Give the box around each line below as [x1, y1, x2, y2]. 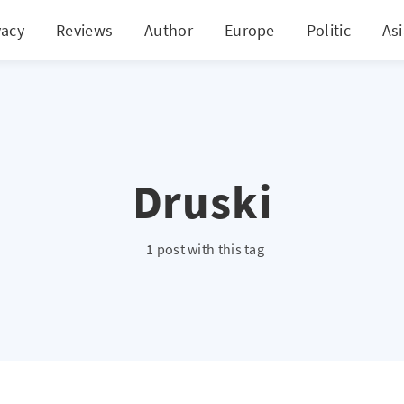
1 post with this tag [146, 240, 264, 258]
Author [144, 19, 193, 41]
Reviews [56, 19, 114, 41]
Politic [306, 19, 351, 41]
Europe [224, 19, 275, 41]
